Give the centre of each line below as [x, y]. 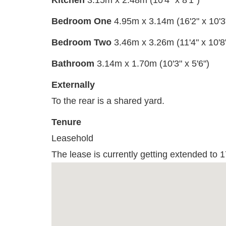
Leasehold [72, 138]
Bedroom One [81, 21]
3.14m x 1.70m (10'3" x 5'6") [153, 64]
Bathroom [73, 64]
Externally [73, 85]
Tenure [66, 122]
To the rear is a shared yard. [108, 101]
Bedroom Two [81, 43]
